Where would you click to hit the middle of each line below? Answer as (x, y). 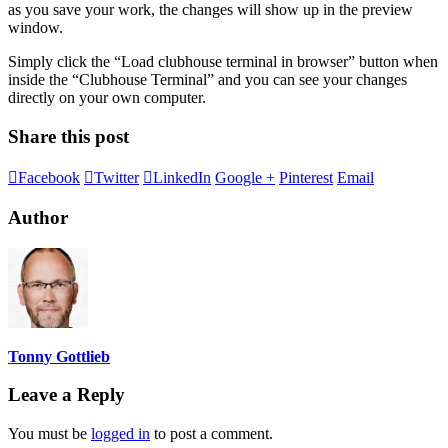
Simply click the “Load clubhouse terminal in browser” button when (223, 61)
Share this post (68, 136)
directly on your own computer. (107, 97)
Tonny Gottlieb (59, 356)
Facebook (49, 178)
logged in (120, 434)
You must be (49, 434)
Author (38, 217)
